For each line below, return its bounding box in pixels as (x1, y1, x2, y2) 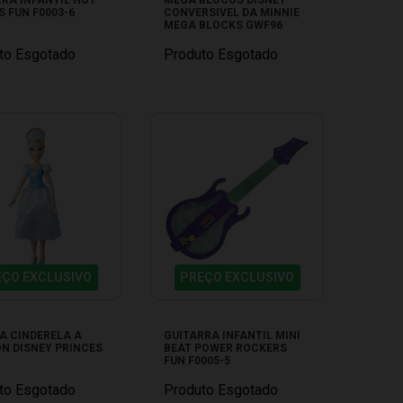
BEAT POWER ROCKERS (164, 341, 287, 354)
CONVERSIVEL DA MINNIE (164, 5, 300, 19)
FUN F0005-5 (164, 354, 230, 367)
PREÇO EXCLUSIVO (180, 269, 294, 284)
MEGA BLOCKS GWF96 (164, 18, 282, 31)
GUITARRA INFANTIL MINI (164, 328, 300, 342)
